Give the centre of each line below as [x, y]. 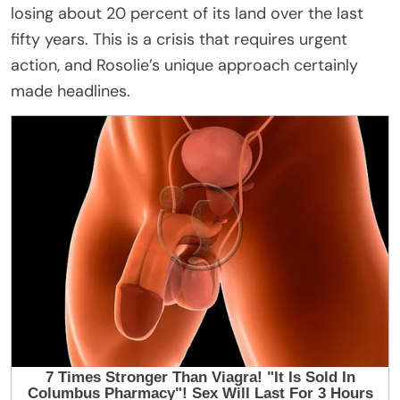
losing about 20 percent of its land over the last [187, 13]
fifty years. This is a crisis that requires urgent [179, 39]
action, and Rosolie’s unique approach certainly [184, 65]
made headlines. [71, 91]
